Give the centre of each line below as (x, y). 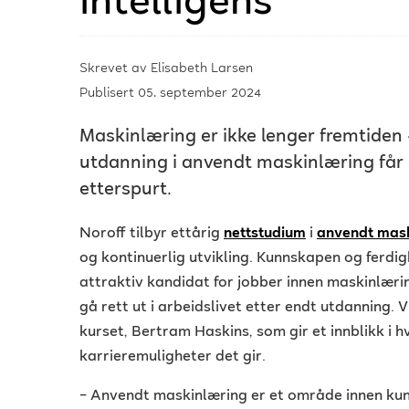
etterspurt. (126, 191)
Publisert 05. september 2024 (170, 94)
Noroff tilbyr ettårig (152, 235)
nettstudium (265, 235)
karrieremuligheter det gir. (173, 358)
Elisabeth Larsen (202, 69)
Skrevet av (115, 69)
